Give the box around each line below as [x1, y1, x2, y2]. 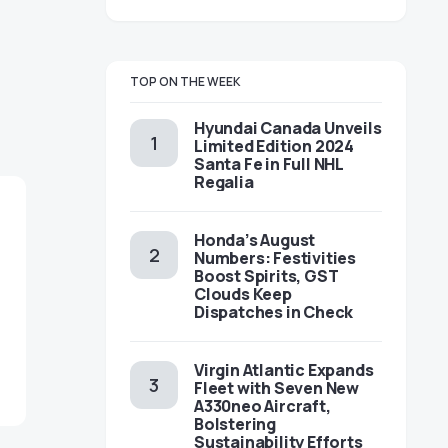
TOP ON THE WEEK [130, 73, 241, 90]
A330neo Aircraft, [194, 395, 331, 417]
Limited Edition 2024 [194, 135, 354, 157]
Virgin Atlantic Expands [194, 359, 374, 381]
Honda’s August [194, 229, 316, 251]
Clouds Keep [194, 283, 292, 305]
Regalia [194, 171, 254, 193]
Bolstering [194, 413, 276, 435]
